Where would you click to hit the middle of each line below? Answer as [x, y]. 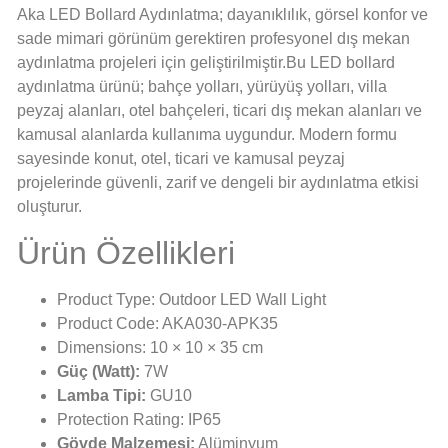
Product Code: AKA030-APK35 [167, 323]
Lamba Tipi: [101, 395]
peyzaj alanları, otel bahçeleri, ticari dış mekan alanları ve [219, 111]
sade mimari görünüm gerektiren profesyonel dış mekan [213, 39]
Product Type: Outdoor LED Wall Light [191, 299]
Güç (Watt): [98, 371]
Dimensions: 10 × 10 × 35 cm [160, 347]
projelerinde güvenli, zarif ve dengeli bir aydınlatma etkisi [218, 183]
